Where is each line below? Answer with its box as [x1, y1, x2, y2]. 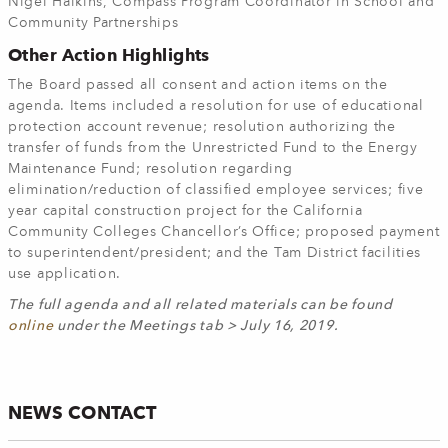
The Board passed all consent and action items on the [8, 78, 388, 92]
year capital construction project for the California [8, 204, 363, 218]
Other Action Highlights [8, 45, 210, 65]
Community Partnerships [8, 16, 179, 30]
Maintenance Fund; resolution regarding [8, 162, 293, 176]
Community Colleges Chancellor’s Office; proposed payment [8, 225, 440, 239]
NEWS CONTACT [8, 402, 157, 423]
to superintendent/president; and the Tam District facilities [8, 246, 422, 260]
